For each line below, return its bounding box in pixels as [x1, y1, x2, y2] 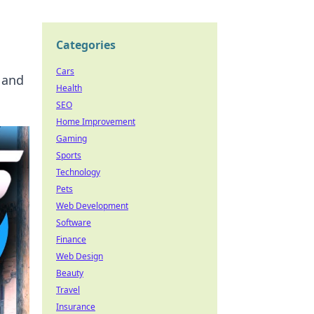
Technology [56, 166, 100, 178]
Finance [56, 233, 86, 245]
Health [56, 82, 82, 94]
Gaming [56, 132, 87, 144]
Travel [56, 284, 80, 296]
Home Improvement [56, 116, 135, 128]
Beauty [56, 267, 83, 279]
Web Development [56, 200, 128, 212]
